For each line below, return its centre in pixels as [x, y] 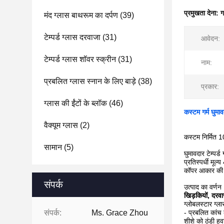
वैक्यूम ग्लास [61, 125]
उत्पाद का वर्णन [203, 187]
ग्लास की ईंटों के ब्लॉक [75, 103]
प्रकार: [210, 86]
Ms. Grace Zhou [120, 213]
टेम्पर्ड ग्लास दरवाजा [72, 37]
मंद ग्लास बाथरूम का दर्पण [81, 15]
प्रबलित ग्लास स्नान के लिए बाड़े [90, 81]
